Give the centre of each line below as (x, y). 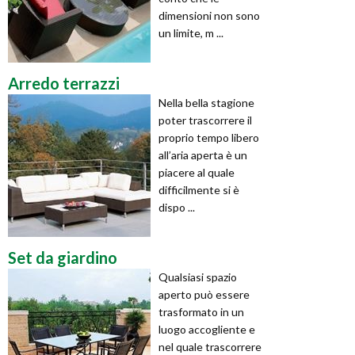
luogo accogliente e (207, 329)
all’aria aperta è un (203, 155)
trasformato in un (201, 311)
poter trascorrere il (205, 120)
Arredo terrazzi (64, 83)
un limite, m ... (191, 32)
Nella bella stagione (206, 102)
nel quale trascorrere (210, 346)
